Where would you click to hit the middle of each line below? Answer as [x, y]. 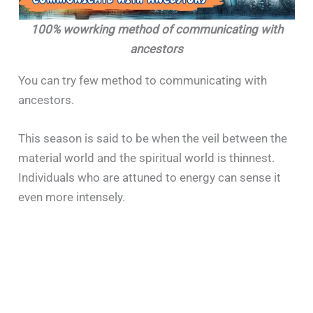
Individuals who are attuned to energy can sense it [150, 178]
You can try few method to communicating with [143, 80]
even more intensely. [72, 197]
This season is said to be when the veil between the [153, 139]
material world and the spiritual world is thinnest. [147, 158]
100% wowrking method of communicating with [156, 29]
